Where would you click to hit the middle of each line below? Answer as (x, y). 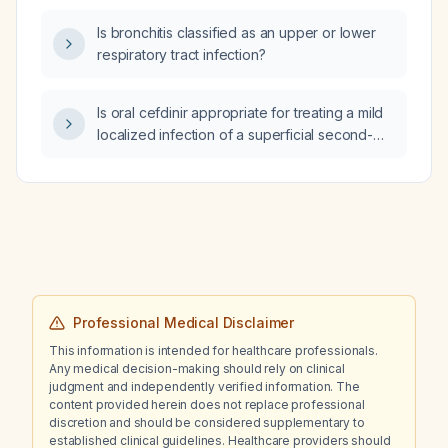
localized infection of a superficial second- (235, 134)
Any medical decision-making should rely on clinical (197, 368)
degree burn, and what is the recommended (240, 156)
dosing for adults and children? (197, 178)
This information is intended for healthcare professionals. (213, 350)
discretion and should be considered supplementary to (207, 422)
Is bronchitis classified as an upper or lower (236, 32)
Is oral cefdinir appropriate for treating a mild (240, 112)
